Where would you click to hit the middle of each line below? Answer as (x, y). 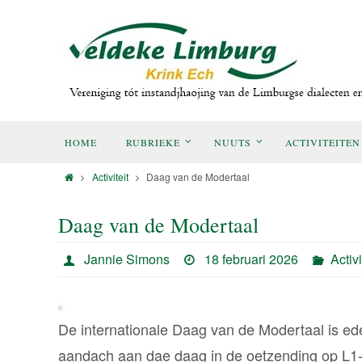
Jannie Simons (126, 259)
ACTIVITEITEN (323, 142)
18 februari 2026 (252, 259)
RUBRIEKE (153, 142)
